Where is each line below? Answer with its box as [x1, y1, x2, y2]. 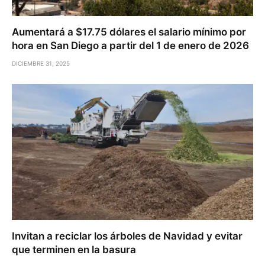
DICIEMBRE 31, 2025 [12, 60, 70, 67]
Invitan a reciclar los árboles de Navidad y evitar [12, 230, 243, 242]
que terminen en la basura [12, 243, 136, 256]
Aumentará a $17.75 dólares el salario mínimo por [12, 26, 246, 38]
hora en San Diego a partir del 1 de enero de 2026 [12, 40, 249, 52]
